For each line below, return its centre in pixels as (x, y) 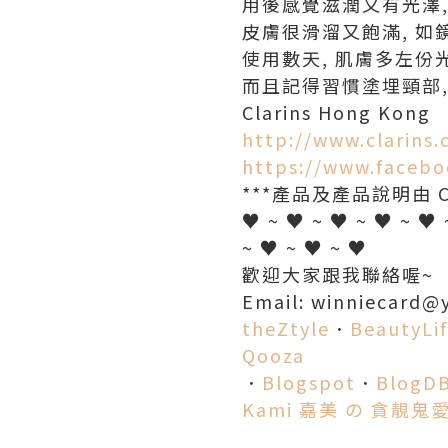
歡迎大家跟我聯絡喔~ (338, 274)
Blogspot (309, 382)
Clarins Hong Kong (336, 112)
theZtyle (286, 328)
